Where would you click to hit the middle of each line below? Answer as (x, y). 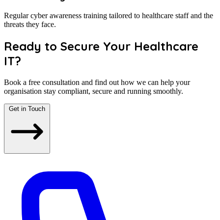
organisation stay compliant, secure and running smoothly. (94, 91)
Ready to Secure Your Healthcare (101, 46)
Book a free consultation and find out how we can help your (97, 82)
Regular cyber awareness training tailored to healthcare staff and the (109, 15)
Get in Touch (27, 109)
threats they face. (30, 24)
